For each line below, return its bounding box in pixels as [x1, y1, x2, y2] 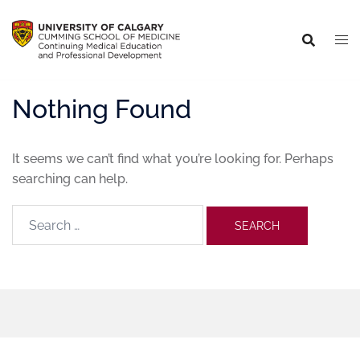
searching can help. [12, 171, 128, 186]
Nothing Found [12, 94, 191, 124]
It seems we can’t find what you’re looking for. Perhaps [12, 151, 333, 166]
